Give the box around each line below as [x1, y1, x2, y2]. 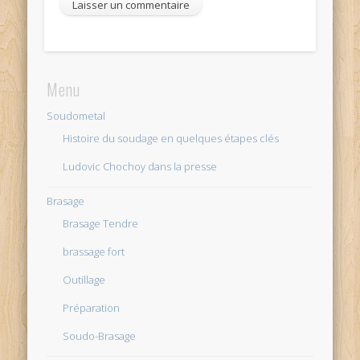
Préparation [63, 300, 121, 315]
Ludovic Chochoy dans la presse [63, 158, 218, 174]
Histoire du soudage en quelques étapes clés [63, 130, 280, 145]
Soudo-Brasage [63, 328, 137, 343]
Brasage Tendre [63, 215, 139, 231]
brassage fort [63, 243, 125, 259]
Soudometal [47, 108, 106, 123]
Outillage [63, 272, 106, 287]
